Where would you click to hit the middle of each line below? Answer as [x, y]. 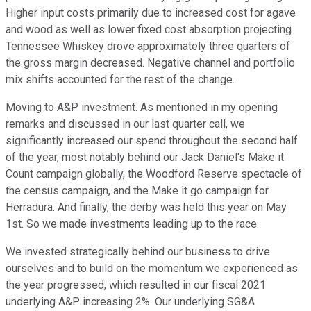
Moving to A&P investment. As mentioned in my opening [142, 108]
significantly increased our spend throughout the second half [152, 141]
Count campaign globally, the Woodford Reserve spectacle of [154, 174]
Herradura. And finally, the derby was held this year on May [146, 208]
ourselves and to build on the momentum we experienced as [152, 269]
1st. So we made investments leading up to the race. [132, 224]
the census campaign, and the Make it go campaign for [137, 191]
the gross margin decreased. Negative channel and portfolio [150, 63]
